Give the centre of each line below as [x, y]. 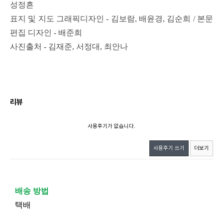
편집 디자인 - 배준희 [46, 33]
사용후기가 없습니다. [111, 126]
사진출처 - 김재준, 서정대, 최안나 [69, 47]
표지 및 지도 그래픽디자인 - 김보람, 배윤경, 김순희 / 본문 [111, 19]
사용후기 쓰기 [169, 148]
